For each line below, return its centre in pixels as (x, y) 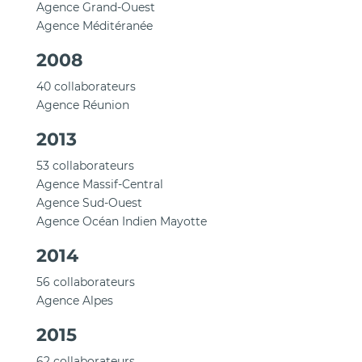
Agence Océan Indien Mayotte (121, 221)
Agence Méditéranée (94, 26)
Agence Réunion (82, 105)
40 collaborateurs (86, 86)
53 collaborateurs (85, 166)
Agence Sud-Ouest (89, 203)
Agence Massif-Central (99, 184)
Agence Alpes (74, 301)
